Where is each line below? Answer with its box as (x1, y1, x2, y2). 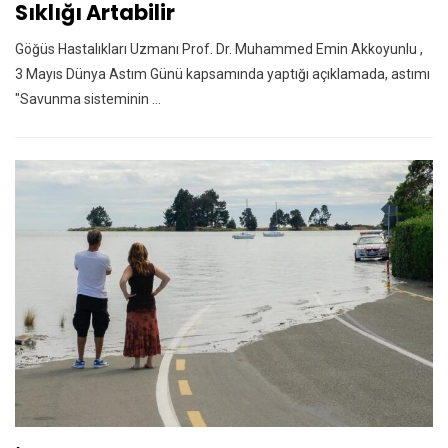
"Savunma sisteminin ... (15, 90, 161, 107)
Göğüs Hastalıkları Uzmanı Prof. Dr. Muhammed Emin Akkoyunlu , (15, 40, 423, 57)
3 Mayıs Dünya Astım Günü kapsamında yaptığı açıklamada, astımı (15, 65, 430, 82)
